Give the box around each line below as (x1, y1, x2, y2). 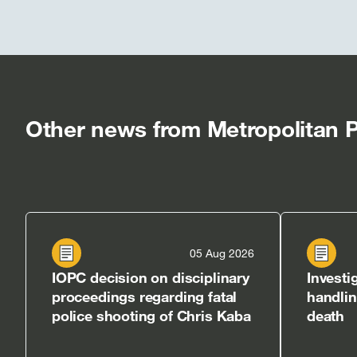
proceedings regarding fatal (52, 288, 237, 305)
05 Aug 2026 (190, 245, 254, 260)
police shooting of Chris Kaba (52, 307, 251, 324)
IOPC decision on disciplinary (52, 269, 249, 286)
